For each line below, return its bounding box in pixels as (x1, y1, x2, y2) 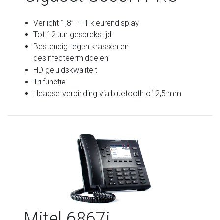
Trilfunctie (33, 77, 66, 86)
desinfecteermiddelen (33, 53, 109, 63)
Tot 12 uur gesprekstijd (33, 29, 112, 39)
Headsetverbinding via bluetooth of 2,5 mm (33, 88, 182, 98)
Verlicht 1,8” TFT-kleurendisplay (33, 18, 139, 27)
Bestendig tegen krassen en (33, 41, 129, 51)
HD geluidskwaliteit (33, 65, 98, 75)
